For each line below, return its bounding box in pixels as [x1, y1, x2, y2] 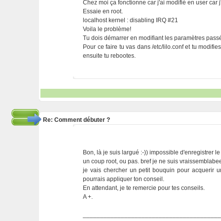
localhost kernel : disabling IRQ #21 [83, 17, 179, 24]
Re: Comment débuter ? [42, 116, 110, 123]
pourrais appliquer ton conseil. [83, 176, 165, 183]
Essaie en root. [83, 8, 123, 15]
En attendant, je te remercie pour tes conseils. [83, 184, 205, 191]
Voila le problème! [83, 26, 132, 33]
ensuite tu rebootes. [83, 52, 136, 59]
